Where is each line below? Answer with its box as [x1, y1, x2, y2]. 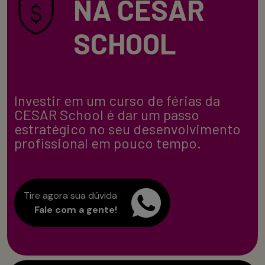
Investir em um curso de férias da [14, 91, 220, 109]
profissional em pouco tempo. [14, 134, 201, 151]
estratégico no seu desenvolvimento [14, 119, 241, 137]
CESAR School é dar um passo [14, 105, 199, 123]
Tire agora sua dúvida [24, 189, 117, 202]
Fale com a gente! [34, 203, 117, 216]
